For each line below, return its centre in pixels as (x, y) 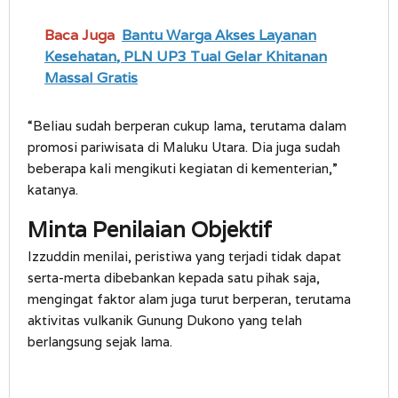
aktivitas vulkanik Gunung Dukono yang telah (165, 320)
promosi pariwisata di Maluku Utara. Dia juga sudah (184, 147)
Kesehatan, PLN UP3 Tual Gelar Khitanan (186, 56)
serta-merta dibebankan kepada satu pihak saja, (174, 277)
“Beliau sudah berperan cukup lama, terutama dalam (187, 125)
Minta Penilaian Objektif (150, 229)
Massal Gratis (91, 77)
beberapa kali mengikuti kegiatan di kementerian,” (183, 168)
